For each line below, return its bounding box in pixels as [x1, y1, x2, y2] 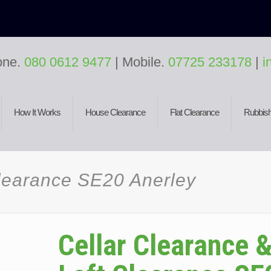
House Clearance [85, 107, 146, 117]
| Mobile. [115, 54, 169, 70]
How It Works [14, 107, 61, 117]
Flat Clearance [170, 107, 220, 117]
